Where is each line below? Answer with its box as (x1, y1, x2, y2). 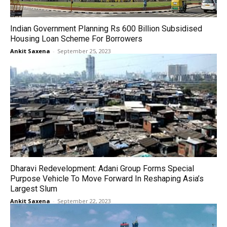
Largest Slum (10, 184, 57, 194)
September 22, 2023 (57, 197, 111, 205)
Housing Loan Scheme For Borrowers (10, 34, 142, 44)
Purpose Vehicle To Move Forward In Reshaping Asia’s (10, 174, 204, 183)
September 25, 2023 (57, 47, 111, 55)
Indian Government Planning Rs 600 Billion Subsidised (10, 24, 202, 33)
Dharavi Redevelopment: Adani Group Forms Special (10, 164, 194, 173)
